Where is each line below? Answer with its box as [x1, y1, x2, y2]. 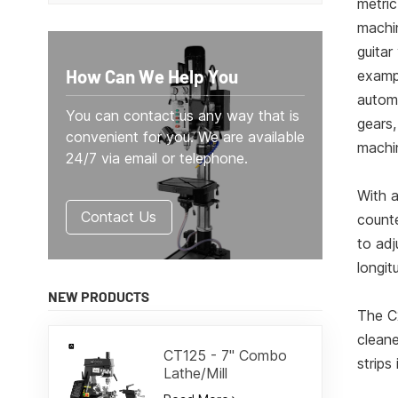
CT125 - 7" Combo [163, 346, 288, 365]
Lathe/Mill [163, 364, 228, 383]
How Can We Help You [65, 64, 238, 87]
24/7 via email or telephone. [65, 148, 248, 167]
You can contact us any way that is [65, 106, 299, 124]
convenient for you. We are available [65, 127, 305, 146]
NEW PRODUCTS [47, 288, 149, 306]
